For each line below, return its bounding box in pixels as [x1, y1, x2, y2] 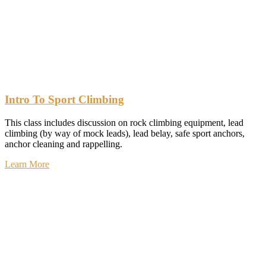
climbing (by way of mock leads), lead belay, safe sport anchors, [5, 128, 245, 138]
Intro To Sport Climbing [5, 93, 124, 106]
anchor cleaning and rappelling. [5, 138, 122, 149]
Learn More [5, 159, 49, 169]
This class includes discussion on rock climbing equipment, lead [5, 117, 243, 128]
